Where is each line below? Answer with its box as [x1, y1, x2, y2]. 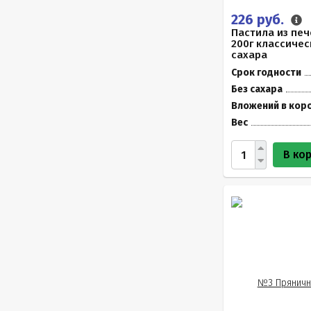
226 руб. [231, 11, 287, 28]
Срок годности [231, 67, 301, 78]
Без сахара [231, 83, 283, 95]
